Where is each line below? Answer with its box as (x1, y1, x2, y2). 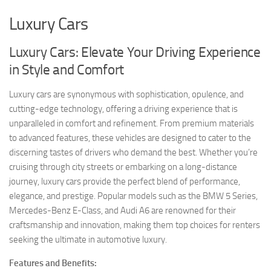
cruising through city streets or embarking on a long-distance (9, 161, 237, 172)
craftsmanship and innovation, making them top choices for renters (9, 219, 260, 230)
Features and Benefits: (9, 257, 97, 269)
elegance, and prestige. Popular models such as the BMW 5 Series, (9, 190, 258, 201)
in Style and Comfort (9, 61, 124, 78)
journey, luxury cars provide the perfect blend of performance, (9, 175, 240, 187)
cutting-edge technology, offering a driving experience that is (9, 103, 238, 114)
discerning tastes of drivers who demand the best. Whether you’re (9, 146, 258, 158)
